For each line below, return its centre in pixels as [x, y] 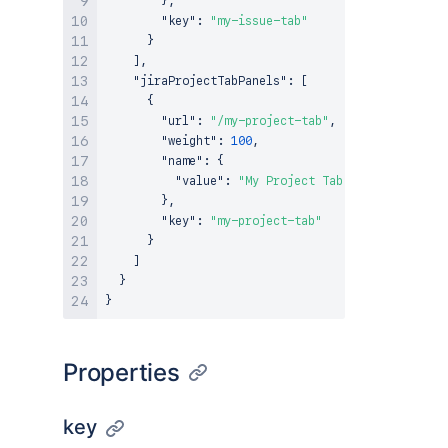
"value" [199, 181]
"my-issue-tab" [259, 21]
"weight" [189, 141]
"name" [182, 161]
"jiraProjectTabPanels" [210, 81]
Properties [121, 372]
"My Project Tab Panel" [315, 181]
